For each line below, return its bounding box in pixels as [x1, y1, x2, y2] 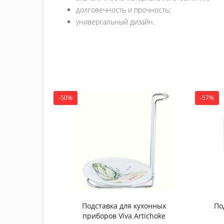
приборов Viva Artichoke [82, 210, 166, 220]
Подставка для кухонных [82, 200, 166, 210]
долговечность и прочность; [76, 4, 170, 14]
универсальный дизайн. [76, 16, 158, 26]
